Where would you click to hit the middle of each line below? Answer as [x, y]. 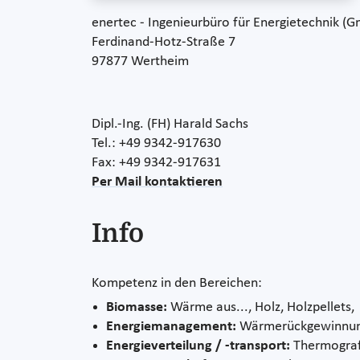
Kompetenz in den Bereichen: [177, 283]
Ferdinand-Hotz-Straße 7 [164, 42]
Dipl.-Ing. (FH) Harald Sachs [170, 124]
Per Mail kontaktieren [157, 182]
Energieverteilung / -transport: [198, 346]
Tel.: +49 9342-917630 [156, 143]
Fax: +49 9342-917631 [156, 162]
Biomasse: [137, 307]
